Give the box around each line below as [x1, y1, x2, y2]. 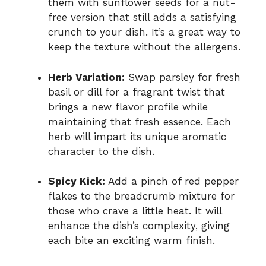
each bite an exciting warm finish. [48, 235, 215, 247]
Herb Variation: [48, 71, 125, 83]
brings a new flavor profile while [48, 100, 208, 113]
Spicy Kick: [48, 175, 105, 188]
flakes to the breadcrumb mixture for [48, 190, 235, 202]
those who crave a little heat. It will [48, 205, 221, 217]
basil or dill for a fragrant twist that [48, 85, 225, 98]
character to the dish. [48, 145, 154, 157]
